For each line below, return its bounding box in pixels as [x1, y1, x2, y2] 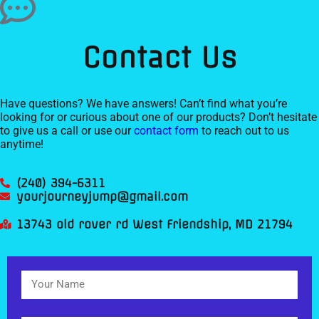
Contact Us [82, 39, 237, 75]
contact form [134, 123, 199, 137]
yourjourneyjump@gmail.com [16, 189, 188, 204]
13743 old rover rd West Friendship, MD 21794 [16, 216, 293, 231]
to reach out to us [199, 123, 289, 137]
